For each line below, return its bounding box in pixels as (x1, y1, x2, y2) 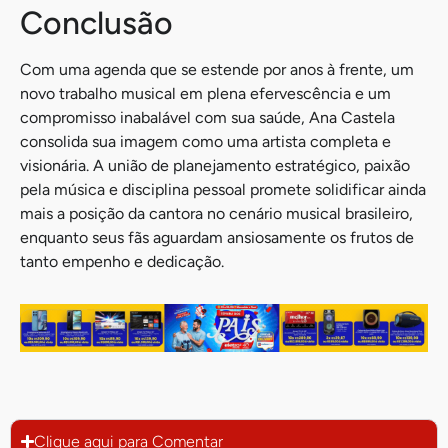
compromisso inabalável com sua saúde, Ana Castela (20, 108, 395, 128)
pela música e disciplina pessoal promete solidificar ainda (20, 180, 426, 200)
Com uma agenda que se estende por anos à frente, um (20, 60, 414, 80)
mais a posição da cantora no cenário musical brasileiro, (20, 204, 413, 224)
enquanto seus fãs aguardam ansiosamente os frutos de (20, 228, 414, 248)
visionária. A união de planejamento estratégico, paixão (20, 156, 410, 176)
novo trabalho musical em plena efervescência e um (20, 84, 391, 104)
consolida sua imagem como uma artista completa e (20, 132, 391, 152)
